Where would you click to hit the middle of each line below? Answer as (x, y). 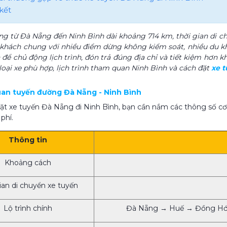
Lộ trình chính (28, 209)
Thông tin (28, 140)
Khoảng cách (28, 163)
